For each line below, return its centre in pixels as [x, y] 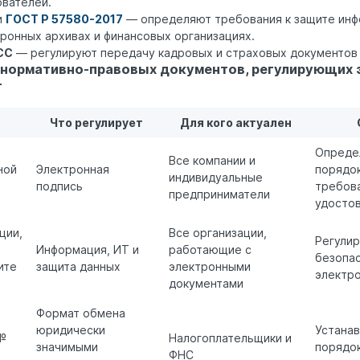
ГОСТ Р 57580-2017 [64, 18]
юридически [71, 330]
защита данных [78, 267]
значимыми [67, 347]
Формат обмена [81, 313]
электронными [210, 267]
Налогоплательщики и [230, 338]
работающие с [210, 250]
